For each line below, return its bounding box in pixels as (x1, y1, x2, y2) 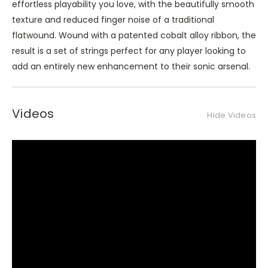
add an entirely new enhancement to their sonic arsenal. (12, 60, 250, 72)
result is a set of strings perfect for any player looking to (12, 44, 246, 57)
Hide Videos (207, 109, 256, 121)
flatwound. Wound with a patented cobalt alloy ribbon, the (12, 29, 256, 41)
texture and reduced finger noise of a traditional (12, 13, 214, 26)
